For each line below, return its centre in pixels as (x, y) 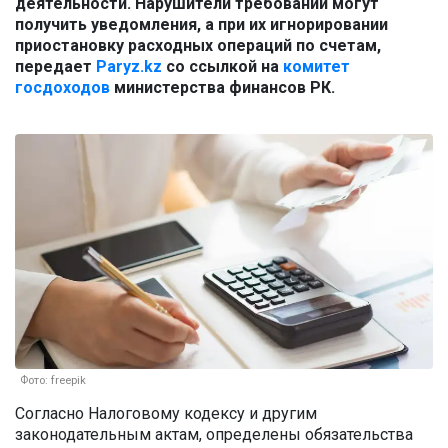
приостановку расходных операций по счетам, (198, 46)
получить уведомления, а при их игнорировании (201, 25)
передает (55, 67)
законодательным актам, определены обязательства (214, 435)
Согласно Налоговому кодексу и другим (166, 414)
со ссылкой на (222, 67)
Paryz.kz (129, 67)
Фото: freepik (53, 381)
